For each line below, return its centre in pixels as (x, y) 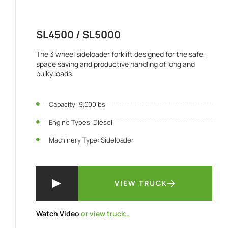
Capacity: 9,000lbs (77, 104)
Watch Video (58, 213)
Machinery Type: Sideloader (91, 140)
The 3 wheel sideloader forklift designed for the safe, (121, 54)
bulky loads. (55, 73)
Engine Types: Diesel (80, 122)
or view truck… (105, 213)
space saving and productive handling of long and (116, 64)
